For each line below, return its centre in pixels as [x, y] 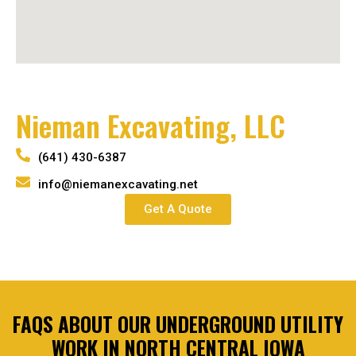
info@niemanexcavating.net [118, 185]
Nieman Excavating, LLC [151, 126]
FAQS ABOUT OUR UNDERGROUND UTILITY [178, 324]
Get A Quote [178, 209]
